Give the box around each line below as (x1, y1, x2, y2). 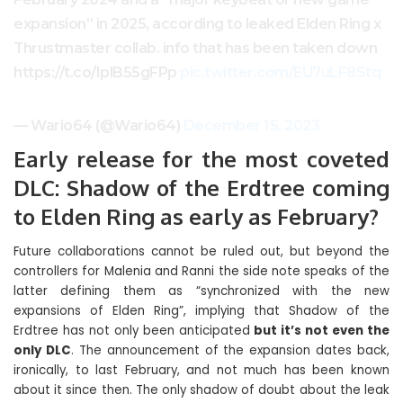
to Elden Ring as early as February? (13, 202, 379, 230)
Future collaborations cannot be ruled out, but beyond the (13, 243, 390, 260)
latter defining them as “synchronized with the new (13, 282, 390, 300)
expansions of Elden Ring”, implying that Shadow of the (13, 302, 390, 319)
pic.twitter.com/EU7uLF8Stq (180, 64, 381, 81)
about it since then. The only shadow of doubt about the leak (13, 381, 390, 399)
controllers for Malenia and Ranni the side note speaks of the (13, 263, 390, 280)
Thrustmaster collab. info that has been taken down (13, 40, 377, 57)
